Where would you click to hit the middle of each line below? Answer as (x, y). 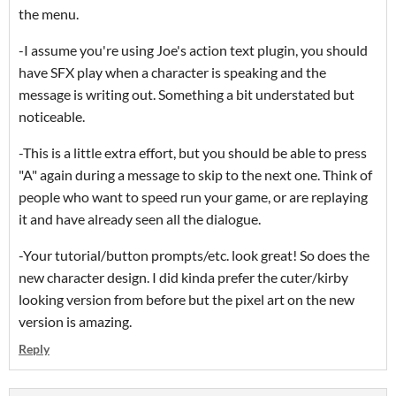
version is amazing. (75, 322)
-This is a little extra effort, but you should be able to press (193, 153)
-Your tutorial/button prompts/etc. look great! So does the (194, 255)
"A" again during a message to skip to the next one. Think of (195, 175)
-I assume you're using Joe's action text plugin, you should (193, 50)
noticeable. (52, 117)
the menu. (49, 14)
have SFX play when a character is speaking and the (172, 72)
